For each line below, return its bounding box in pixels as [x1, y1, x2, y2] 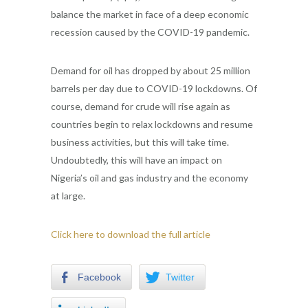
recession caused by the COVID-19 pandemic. [51, 25, 250, 38]
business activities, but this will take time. [51, 135, 229, 148]
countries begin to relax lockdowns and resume [51, 118, 253, 130]
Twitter [166, 271, 195, 283]
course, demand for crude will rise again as [51, 100, 230, 112]
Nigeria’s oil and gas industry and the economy [51, 171, 248, 184]
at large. [51, 189, 85, 201]
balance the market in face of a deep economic [51, 8, 249, 20]
